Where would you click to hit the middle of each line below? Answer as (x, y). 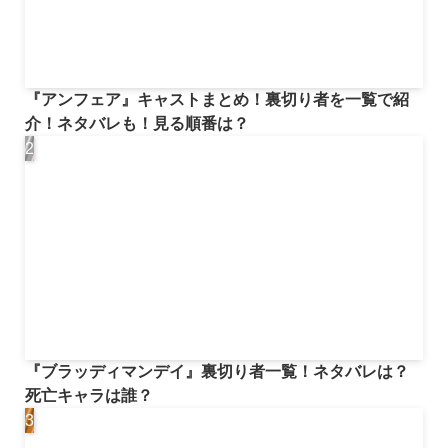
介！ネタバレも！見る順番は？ (136, 124)
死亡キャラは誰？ (88, 396)
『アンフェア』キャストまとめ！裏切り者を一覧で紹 (216, 100)
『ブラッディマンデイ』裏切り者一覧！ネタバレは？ (216, 372)
